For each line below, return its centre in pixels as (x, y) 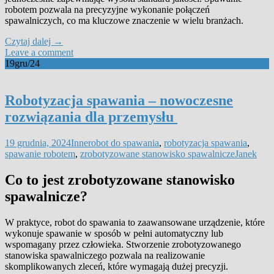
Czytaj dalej (29, 42)
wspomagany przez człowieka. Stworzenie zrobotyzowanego (123, 244)
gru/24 (27, 64)
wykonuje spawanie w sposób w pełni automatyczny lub (114, 233)
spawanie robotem (40, 154)
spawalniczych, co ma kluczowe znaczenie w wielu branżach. (124, 21)
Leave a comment (39, 53)
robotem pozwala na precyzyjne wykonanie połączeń (107, 10)
